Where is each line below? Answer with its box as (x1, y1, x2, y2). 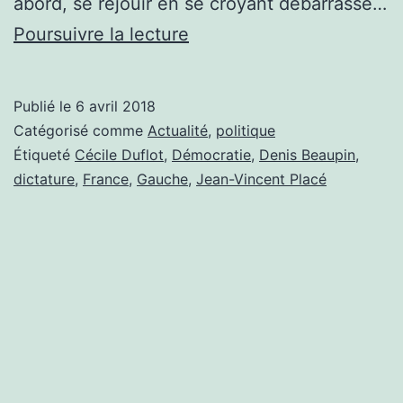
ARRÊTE (188, 83, 257, 105)
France (83, 169, 129, 188)
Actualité (148, 121, 208, 139)
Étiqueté (13, 145, 75, 164)
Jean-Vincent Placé (196, 169, 327, 188)
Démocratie (172, 145, 251, 164)
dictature (13, 169, 75, 188)
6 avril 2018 (76, 96, 156, 115)
